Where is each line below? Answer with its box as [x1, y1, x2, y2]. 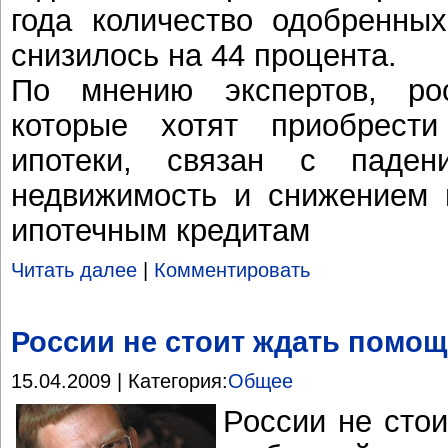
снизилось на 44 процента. [11, 38, 397, 73]
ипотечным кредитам [11, 213, 310, 248]
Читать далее [11, 258, 137, 281]
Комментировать [154, 258, 310, 281]
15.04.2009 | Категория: [11, 369, 228, 392]
